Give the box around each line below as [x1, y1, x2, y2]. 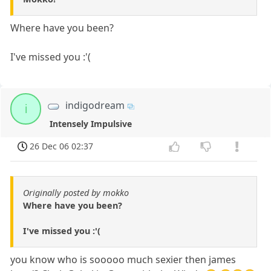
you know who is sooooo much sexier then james [10, 253, 237, 267]
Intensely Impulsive [49, 117, 132, 129]
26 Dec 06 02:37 [30, 140, 94, 152]
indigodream [65, 99, 125, 113]
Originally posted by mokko [23, 187, 129, 199]
